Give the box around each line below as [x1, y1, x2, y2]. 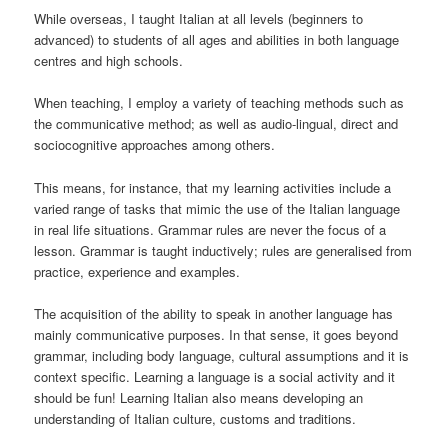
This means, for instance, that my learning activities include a [34, 177, 392, 197]
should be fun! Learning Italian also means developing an [34, 387, 364, 407]
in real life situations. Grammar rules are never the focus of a [34, 219, 387, 239]
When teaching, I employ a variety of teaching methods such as [34, 93, 405, 113]
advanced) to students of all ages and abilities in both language [34, 30, 400, 50]
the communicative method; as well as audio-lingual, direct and [34, 114, 399, 134]
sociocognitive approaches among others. [34, 135, 276, 155]
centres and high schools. [34, 51, 184, 71]
